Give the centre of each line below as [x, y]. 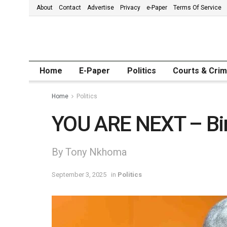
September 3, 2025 [79, 174]
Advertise [101, 8]
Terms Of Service [197, 8]
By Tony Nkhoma [89, 152]
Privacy [130, 8]
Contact [70, 8]
